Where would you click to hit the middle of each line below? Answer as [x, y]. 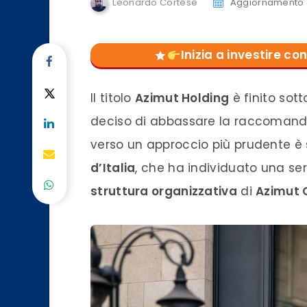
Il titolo [113, 98]
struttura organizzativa [164, 191]
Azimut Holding [182, 98]
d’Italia [113, 168]
